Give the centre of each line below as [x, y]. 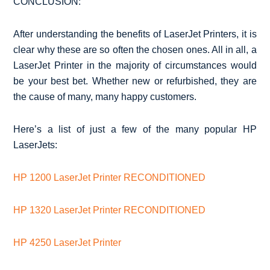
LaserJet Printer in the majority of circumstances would [135, 65]
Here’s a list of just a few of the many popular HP [135, 129]
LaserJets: [36, 145]
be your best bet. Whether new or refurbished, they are [135, 81]
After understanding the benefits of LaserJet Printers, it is [135, 34]
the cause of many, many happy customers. [105, 96]
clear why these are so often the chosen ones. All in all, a [135, 49]
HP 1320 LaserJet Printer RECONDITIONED [110, 210]
